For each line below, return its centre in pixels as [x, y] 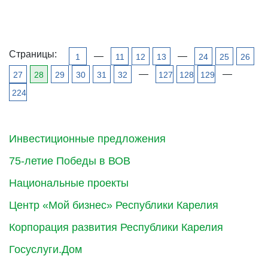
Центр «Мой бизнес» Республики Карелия [114, 205]
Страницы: [33, 54]
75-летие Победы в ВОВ [70, 161]
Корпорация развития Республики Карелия [116, 227]
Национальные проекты [69, 183]
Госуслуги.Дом [45, 249]
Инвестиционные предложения [87, 138]
